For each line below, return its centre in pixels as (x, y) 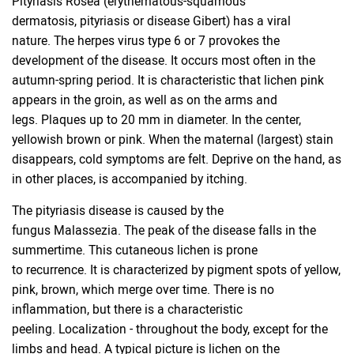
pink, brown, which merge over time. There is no (143, 290)
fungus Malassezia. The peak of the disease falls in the (164, 230)
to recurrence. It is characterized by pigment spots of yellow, (176, 270)
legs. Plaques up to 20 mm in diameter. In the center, (156, 120)
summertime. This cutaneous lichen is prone (135, 250)
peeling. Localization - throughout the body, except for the (170, 329)
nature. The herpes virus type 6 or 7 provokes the (146, 41)
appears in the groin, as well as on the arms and (145, 100)
